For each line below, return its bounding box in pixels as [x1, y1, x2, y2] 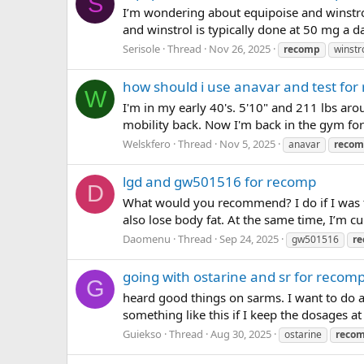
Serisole [123, 41, 160, 57]
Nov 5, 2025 [219, 136, 275, 151]
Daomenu [123, 231, 171, 246]
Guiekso [123, 326, 162, 341]
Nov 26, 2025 [209, 41, 271, 57]
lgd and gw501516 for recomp [123, 172, 316, 192]
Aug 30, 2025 [210, 326, 271, 341]
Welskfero [123, 136, 171, 151]
